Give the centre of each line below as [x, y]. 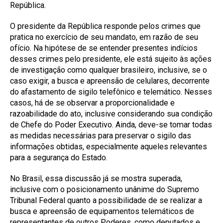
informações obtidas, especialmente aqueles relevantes [109, 147]
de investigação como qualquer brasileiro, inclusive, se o [109, 70]
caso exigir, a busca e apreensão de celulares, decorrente [110, 81]
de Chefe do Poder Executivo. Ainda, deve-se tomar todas [111, 125]
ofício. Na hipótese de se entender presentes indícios [104, 48]
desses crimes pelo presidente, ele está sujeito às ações [111, 59]
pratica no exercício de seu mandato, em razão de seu [104, 37]
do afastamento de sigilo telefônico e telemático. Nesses [111, 92]
